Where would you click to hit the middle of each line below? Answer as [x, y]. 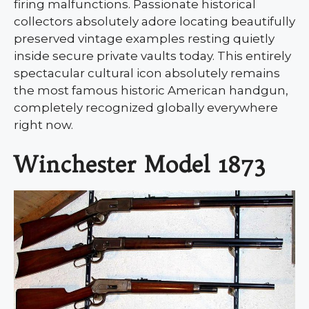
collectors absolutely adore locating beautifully [154, 22]
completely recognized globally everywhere [146, 108]
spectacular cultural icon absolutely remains [147, 73]
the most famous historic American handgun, [151, 91]
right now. [43, 125]
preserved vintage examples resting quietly [144, 39]
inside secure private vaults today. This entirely [152, 56]
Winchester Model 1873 [139, 164]
